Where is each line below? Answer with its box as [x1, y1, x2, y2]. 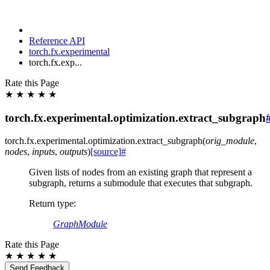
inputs [32, 146, 55, 157]
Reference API [29, 36, 85, 46]
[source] [90, 146, 121, 157]
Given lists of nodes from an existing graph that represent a [29, 167, 252, 178]
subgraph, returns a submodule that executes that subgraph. [29, 178, 253, 189]
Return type [29, 198, 74, 209]
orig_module [206, 136, 254, 146]
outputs [60, 146, 87, 157]
